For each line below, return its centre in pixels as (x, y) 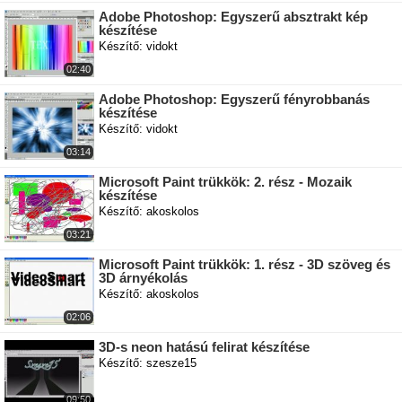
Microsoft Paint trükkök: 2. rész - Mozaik (225, 182)
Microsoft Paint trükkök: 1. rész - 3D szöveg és (245, 264)
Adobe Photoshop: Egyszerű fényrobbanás (234, 99)
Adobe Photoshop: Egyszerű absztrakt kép (233, 17)
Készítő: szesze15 (148, 363)
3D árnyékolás (143, 278)
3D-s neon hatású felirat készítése (204, 347)
